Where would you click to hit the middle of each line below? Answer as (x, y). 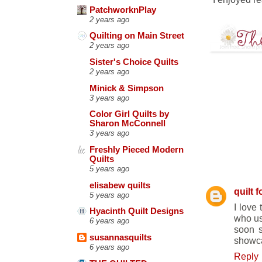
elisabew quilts (120, 185)
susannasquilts (120, 237)
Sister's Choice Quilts (134, 62)
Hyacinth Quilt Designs (137, 211)
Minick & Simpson (127, 88)
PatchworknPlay (123, 10)
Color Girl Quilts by (129, 114)
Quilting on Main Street (137, 36)
